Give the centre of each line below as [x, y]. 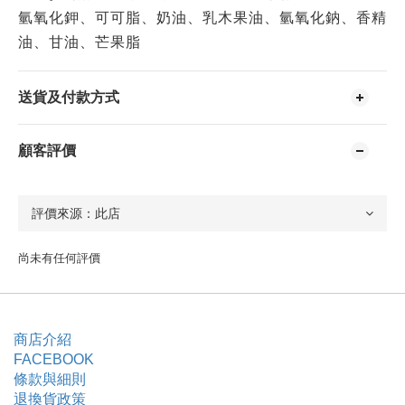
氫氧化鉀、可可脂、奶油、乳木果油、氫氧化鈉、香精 [202, 17]
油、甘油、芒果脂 [80, 42]
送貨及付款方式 [69, 97]
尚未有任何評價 [59, 258]
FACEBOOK [54, 359]
